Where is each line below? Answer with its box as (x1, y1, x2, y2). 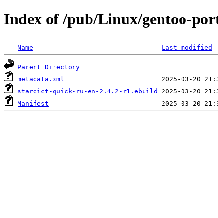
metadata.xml (18, 75, 64, 83)
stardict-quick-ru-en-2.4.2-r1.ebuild (18, 87, 158, 95)
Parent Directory (18, 63, 80, 71)
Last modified (162, 43, 212, 51)
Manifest (18, 99, 49, 107)
